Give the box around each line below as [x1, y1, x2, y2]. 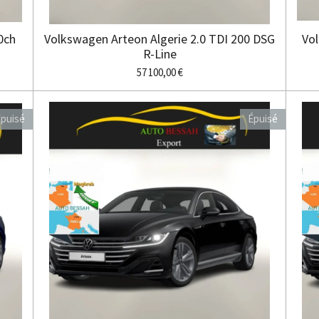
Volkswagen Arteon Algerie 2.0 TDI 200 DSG [44, 30, 275, 47]
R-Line [142, 45, 177, 62]
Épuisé [247, 112, 278, 126]
